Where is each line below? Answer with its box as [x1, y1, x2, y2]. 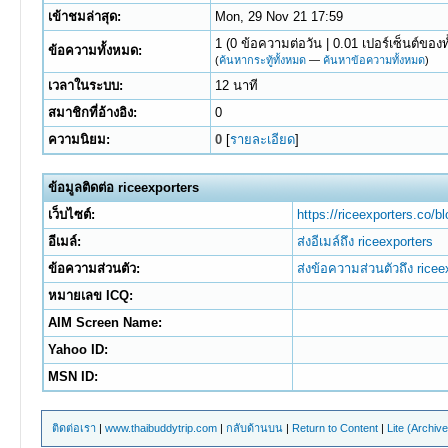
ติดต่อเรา [52, 422, 97, 434]
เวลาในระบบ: [47, 78, 123, 93]
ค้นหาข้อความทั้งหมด [322, 54, 425, 66]
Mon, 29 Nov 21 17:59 [214, 9, 343, 24]
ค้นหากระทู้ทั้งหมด [218, 54, 306, 66]
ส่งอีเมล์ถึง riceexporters [296, 234, 433, 249]
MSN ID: [47, 369, 98, 384]
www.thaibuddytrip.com [105, 422, 218, 434]
